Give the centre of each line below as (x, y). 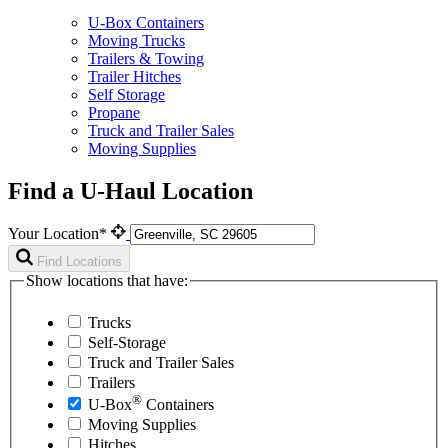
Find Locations (79, 262)
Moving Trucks (136, 40)
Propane (114, 112)
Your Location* (59, 234)
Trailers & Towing (146, 58)
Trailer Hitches (134, 76)
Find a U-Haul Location (130, 190)
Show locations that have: (107, 281)
